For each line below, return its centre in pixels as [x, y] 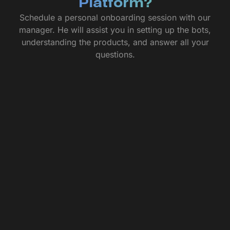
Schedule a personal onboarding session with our [115, 18]
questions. [115, 55]
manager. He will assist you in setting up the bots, [115, 30]
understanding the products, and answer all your [115, 42]
